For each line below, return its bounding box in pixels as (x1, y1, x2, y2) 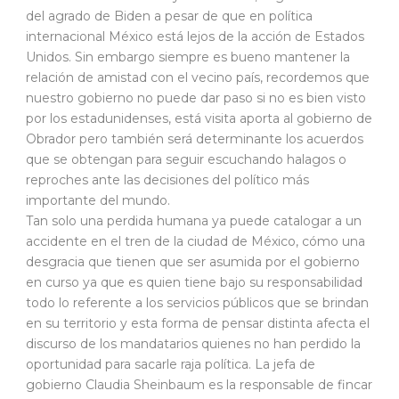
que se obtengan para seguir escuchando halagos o (26, 151, 346, 168)
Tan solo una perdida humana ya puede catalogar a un (26, 213, 362, 230)
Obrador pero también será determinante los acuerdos (26, 131, 363, 148)
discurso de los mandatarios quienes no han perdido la (26, 336, 361, 353)
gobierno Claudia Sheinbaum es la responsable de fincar (26, 377, 372, 394)
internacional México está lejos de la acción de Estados (26, 28, 364, 45)
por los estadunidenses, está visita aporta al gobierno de (26, 110, 372, 127)
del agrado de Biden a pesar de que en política (26, 8, 313, 25)
